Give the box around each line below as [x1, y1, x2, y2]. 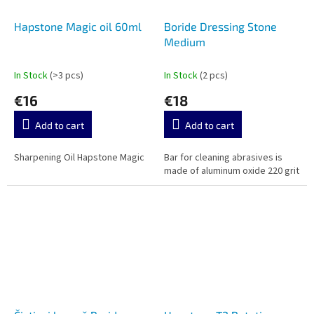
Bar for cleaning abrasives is [164, 150, 282, 165]
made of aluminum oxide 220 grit [164, 163, 299, 178]
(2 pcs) [200, 68, 228, 83]
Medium [164, 34, 205, 48]
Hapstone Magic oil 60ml [14, 19, 142, 33]
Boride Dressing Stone [164, 19, 277, 33]
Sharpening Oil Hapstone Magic [14, 150, 144, 165]
